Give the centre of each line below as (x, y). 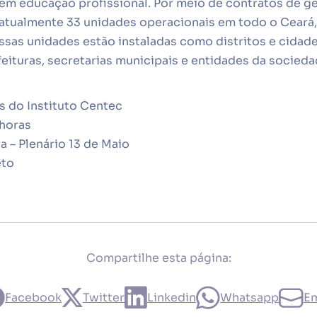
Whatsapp (249, 297)
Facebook (33, 297)
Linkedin (172, 297)
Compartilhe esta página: (158, 258)
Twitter (104, 297)
